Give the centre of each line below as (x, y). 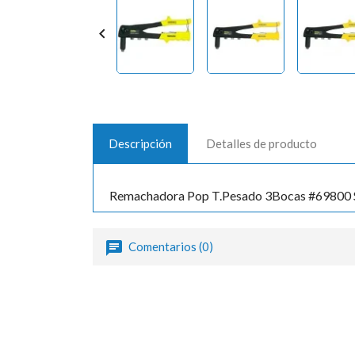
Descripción (140, 143)
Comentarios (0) (170, 246)
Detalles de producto (262, 143)
